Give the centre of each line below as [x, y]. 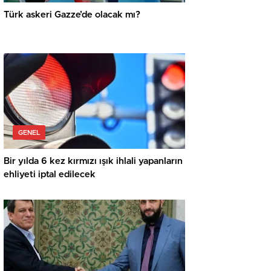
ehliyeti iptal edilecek [50, 175]
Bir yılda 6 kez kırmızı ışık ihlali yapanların [93, 162]
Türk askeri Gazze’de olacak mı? [72, 15]
